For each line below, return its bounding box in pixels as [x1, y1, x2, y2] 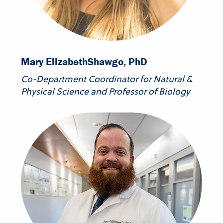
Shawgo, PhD [88, 55, 147, 68]
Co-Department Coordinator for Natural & [21, 73, 192, 85]
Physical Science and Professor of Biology [21, 85, 190, 98]
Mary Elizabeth [21, 55, 88, 68]
